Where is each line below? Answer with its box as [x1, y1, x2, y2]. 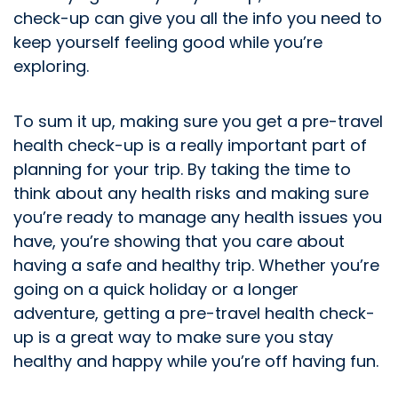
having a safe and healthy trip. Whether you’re [13, 254, 379, 277]
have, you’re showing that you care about [13, 230, 345, 253]
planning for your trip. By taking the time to [13, 158, 351, 181]
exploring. [13, 55, 93, 78]
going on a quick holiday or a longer [13, 278, 298, 301]
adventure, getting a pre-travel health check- [13, 302, 375, 325]
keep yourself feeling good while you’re [13, 31, 322, 54]
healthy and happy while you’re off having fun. [13, 350, 378, 373]
